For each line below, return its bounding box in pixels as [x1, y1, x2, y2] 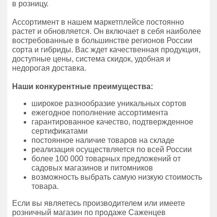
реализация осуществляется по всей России [31, 145, 194, 154]
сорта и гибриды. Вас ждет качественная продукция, [12, 46, 201, 54]
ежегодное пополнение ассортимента [31, 108, 168, 117]
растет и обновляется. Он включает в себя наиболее [12, 27, 201, 35]
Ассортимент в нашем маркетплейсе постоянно [12, 18, 184, 26]
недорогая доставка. [12, 64, 86, 72]
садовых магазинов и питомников [31, 164, 153, 172]
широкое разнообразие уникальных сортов [31, 99, 186, 108]
